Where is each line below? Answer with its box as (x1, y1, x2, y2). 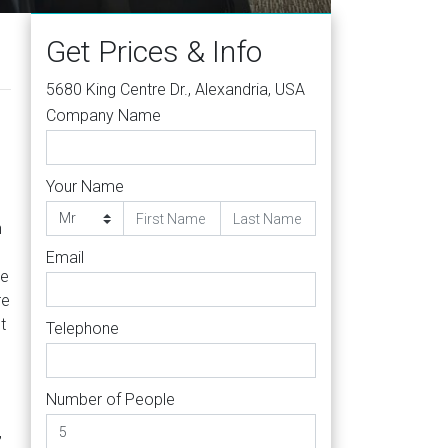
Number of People (46, 390, 175, 409)
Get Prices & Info (46, 34, 262, 69)
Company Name (46, 106, 161, 125)
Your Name (46, 177, 124, 196)
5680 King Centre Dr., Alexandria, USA (46, 80, 305, 99)
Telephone (46, 319, 119, 338)
